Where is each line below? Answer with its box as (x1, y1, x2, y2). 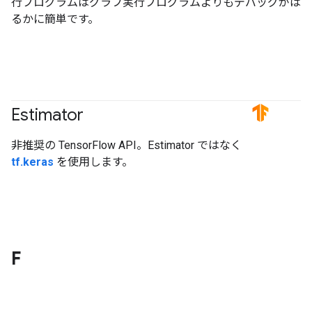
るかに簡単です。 (11, 12, 99, 26)
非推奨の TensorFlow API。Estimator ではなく (11, 138, 242, 152)
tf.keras (11, 155, 54, 169)
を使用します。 (54, 155, 133, 169)
